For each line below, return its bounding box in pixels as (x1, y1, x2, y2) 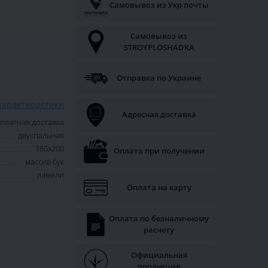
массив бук (25, 156, 64, 167)
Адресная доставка (121, 109, 196, 120)
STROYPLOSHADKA (123, 42, 194, 53)
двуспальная (18, 130, 64, 141)
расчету (144, 224, 174, 236)
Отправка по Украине (117, 72, 201, 84)
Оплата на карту (126, 182, 191, 193)
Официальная (130, 249, 187, 261)
